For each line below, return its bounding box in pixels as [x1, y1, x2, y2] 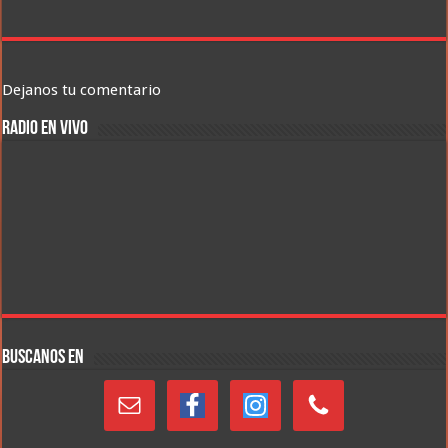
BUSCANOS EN [2, 348, 85, 369]
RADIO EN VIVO [2, 119, 89, 140]
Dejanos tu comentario [2, 81, 162, 100]
